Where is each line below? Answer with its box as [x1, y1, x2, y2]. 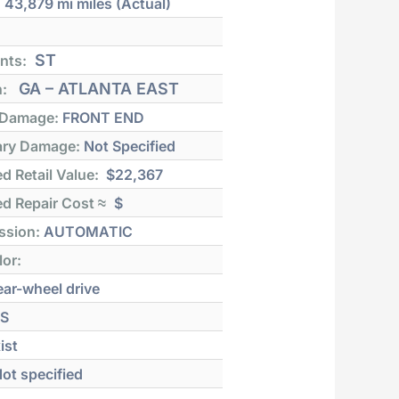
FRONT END [59, 108, 145, 126]
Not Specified [80, 136, 176, 155]
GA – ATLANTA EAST [14, 78, 180, 98]
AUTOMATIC [40, 222, 134, 240]
